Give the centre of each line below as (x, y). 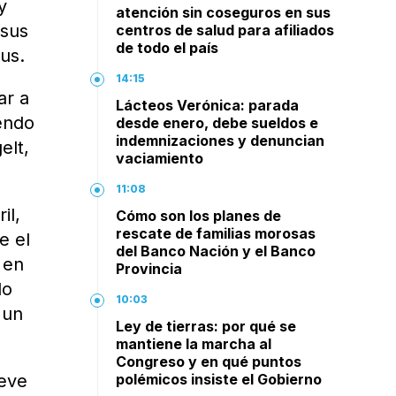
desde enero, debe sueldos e (217, 123)
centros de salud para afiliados (225, 30)
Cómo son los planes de (199, 216)
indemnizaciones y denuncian (221, 141)
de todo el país (168, 48)
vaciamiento (160, 158)
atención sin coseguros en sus (224, 12)
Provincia (149, 269)
